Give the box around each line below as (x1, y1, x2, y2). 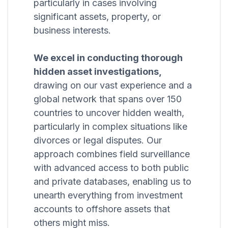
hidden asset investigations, (34, 66, 162, 77)
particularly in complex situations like (34, 121, 187, 132)
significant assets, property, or (34, 11, 161, 22)
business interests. (34, 25, 111, 36)
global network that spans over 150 (34, 94, 182, 105)
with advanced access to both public (34, 162, 189, 174)
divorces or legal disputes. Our (34, 135, 162, 146)
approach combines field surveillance (34, 149, 190, 160)
